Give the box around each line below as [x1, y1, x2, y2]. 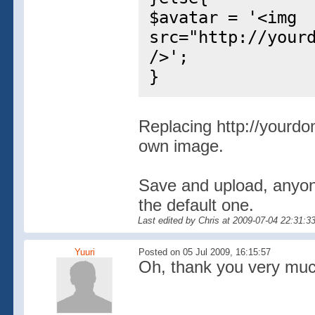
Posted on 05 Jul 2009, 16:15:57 [138, 247, 271, 257]
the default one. [138, 195, 254, 214]
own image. [138, 136, 224, 155]
